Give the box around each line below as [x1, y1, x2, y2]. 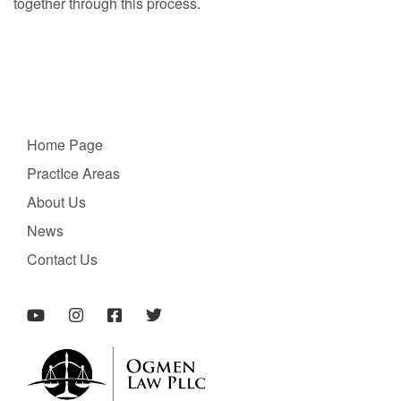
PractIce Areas [27, 163, 120, 183]
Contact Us [27, 249, 98, 269]
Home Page [27, 134, 103, 155]
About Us [27, 192, 86, 212]
